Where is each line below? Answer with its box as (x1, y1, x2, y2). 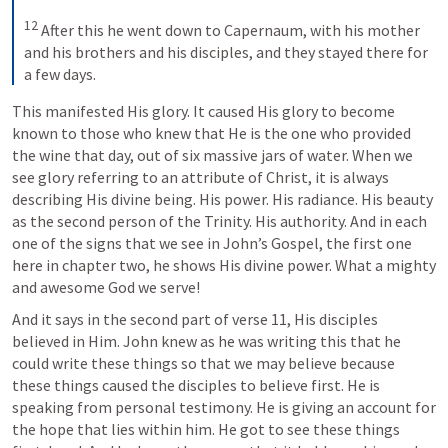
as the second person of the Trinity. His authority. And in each (12, 211, 427, 232)
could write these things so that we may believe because (12, 353, 395, 374)
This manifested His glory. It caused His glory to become (12, 101, 395, 122)
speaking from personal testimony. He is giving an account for (12, 397, 436, 418)
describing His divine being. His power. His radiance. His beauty (12, 189, 433, 210)
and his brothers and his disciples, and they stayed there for (24, 42, 428, 63)
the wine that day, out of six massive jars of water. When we (12, 145, 413, 166)
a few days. (24, 64, 96, 85)
